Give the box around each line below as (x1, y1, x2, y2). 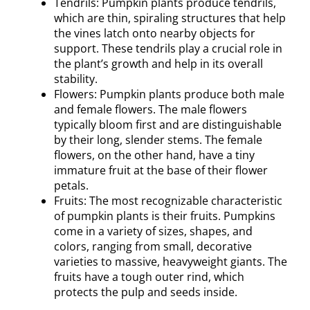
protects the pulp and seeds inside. (54, 284, 237, 300)
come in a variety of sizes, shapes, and (54, 223, 253, 239)
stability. (54, 71, 98, 86)
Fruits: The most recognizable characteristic (54, 192, 282, 208)
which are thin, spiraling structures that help (54, 10, 286, 26)
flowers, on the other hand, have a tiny (54, 147, 255, 163)
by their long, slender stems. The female (54, 131, 262, 147)
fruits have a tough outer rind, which (54, 268, 244, 284)
